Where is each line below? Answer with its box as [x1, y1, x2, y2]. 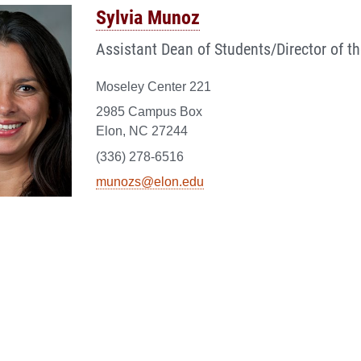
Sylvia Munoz [96, 3, 200, 30]
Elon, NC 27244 [96, 124, 188, 139]
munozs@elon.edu [96, 175, 204, 189]
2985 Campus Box [96, 105, 202, 119]
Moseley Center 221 [96, 79, 211, 93]
